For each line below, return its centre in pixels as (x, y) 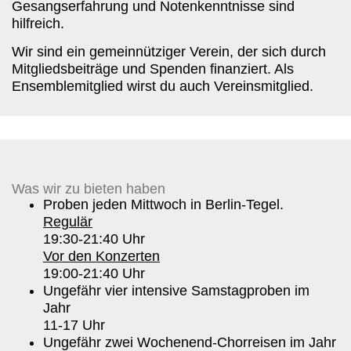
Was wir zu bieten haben (89, 188)
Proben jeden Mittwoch (115, 204)
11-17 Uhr (74, 325)
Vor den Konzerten (101, 256)
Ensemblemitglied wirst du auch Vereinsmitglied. (163, 86)
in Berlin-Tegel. (235, 204)
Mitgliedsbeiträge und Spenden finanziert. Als (153, 69)
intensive (159, 290)
